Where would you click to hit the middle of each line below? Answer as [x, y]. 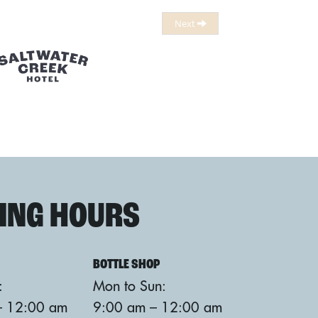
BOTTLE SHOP [126, 265]
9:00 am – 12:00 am [158, 307]
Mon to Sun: [130, 286]
